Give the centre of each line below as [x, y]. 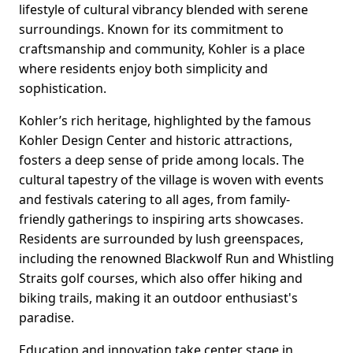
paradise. [46, 318]
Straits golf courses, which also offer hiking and [161, 279]
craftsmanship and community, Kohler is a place [162, 49]
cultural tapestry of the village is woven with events [171, 180]
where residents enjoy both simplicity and [143, 69]
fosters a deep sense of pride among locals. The [162, 160]
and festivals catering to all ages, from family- [154, 200]
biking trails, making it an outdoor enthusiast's [158, 298]
